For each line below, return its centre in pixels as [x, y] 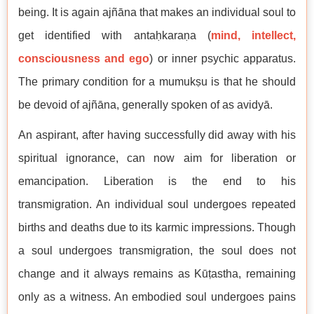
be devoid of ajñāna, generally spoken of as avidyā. [147, 105]
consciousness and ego [84, 59]
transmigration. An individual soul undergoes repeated [157, 205]
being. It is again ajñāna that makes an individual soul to [157, 13]
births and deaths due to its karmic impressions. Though [157, 228]
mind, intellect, [253, 36]
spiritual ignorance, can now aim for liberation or [157, 158]
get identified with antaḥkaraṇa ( [115, 36]
